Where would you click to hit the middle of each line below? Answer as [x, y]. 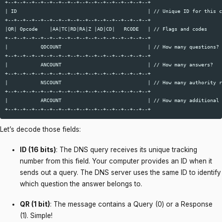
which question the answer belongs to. [81, 184]
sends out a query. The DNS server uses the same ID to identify [120, 172]
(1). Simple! [36, 215]
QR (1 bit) [35, 204]
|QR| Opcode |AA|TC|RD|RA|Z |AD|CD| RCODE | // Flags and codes [109, 29]
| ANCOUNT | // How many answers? [112, 64]
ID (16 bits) [38, 149]
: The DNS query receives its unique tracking [127, 149]
